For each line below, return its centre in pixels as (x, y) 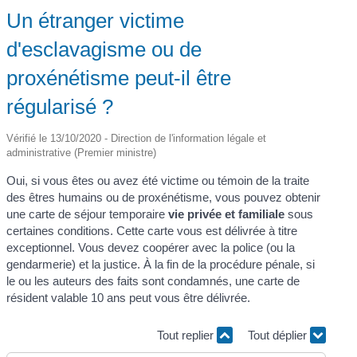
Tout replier (186, 335)
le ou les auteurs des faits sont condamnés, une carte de (153, 280)
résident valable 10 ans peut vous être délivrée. (129, 297)
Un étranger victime (96, 20)
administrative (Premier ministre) (82, 152)
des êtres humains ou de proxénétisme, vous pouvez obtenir (164, 197)
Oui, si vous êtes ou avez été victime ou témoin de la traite (158, 180)
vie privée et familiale (227, 214)
